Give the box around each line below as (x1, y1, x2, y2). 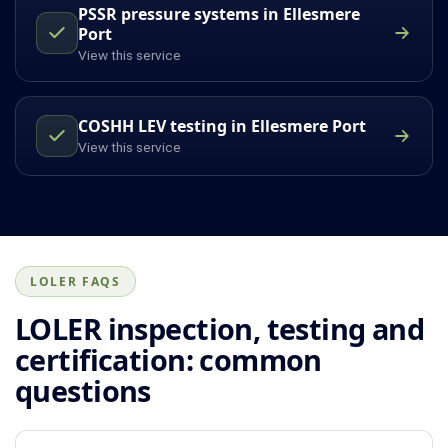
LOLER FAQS (30, 272, 121, 290)
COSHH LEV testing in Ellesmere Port (78, 115, 366, 138)
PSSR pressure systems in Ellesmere (78, 2, 360, 25)
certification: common (15, 339, 322, 379)
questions (15, 370, 151, 410)
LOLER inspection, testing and (15, 308, 425, 348)
